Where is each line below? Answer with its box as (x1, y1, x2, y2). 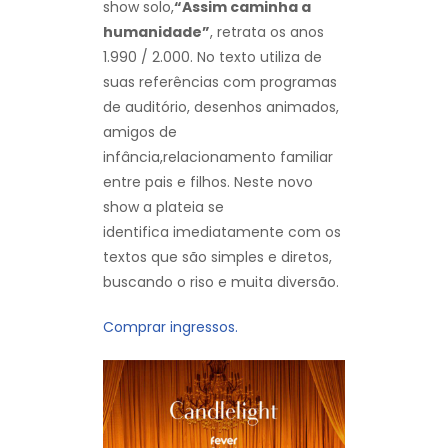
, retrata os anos (210, 22, 324, 43)
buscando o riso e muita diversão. (103, 272, 339, 293)
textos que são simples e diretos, (103, 247, 332, 268)
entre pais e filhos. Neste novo (103, 172, 313, 193)
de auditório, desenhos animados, (103, 97, 339, 118)
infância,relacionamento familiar (103, 147, 333, 168)
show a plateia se (103, 197, 224, 218)
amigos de (103, 122, 177, 143)
